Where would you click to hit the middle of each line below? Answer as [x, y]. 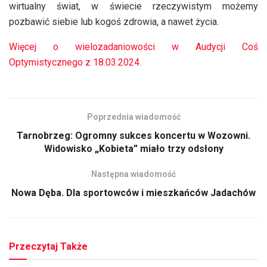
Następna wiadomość [133, 174]
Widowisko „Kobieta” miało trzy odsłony [133, 148]
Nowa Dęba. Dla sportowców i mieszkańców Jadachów [133, 193]
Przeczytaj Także [48, 246]
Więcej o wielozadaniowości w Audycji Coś [133, 46]
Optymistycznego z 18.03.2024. [75, 62]
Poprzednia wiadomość [133, 117]
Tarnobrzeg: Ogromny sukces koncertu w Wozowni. [133, 135]
